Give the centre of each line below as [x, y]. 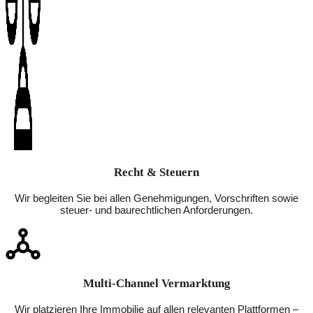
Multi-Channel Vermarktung [156, 284]
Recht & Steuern [156, 173]
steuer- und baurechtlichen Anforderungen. [156, 210]
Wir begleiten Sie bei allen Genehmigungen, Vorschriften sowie [156, 198]
